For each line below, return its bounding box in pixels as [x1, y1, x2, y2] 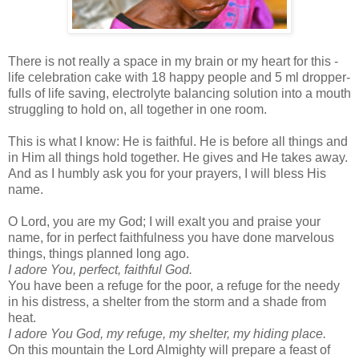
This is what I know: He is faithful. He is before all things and [8, 134, 348, 148]
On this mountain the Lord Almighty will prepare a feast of [8, 342, 330, 357]
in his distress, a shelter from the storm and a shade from [8, 294, 326, 309]
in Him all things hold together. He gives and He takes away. [8, 150, 348, 164]
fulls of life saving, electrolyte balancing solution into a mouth [8, 86, 351, 100]
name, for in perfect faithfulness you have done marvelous [8, 230, 334, 244]
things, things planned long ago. [8, 246, 189, 260]
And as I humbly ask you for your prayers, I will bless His [8, 166, 326, 180]
